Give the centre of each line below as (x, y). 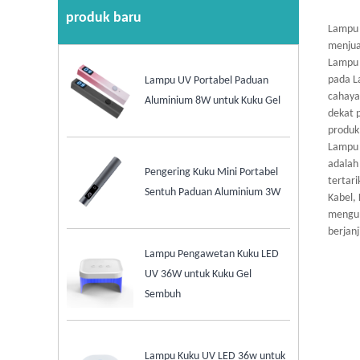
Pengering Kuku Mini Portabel (212, 173)
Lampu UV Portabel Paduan (207, 80)
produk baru (104, 18)
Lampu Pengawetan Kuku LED (212, 255)
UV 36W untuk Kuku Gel (198, 275)
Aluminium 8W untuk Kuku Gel (213, 100)
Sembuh (163, 295)
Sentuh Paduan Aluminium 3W (213, 193)
